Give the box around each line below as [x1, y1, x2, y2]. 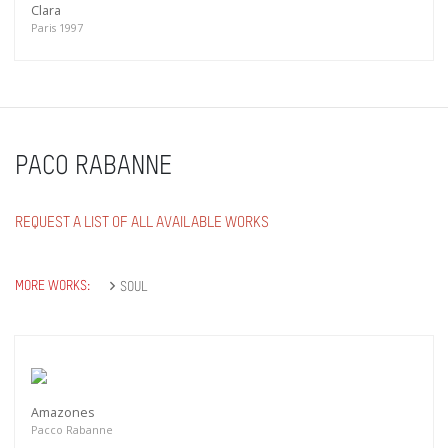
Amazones [31, 404, 94, 422]
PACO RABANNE [15, 154, 172, 181]
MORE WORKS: [15, 279, 90, 294]
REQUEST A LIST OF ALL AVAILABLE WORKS [15, 215, 269, 231]
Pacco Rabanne [31, 422, 113, 438]
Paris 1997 [31, 20, 83, 36]
